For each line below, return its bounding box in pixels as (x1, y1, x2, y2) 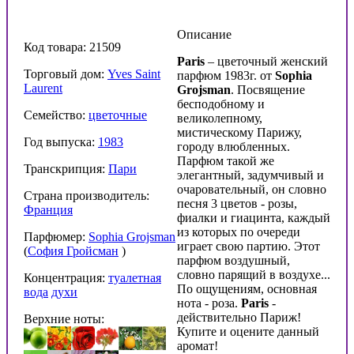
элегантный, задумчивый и (177, 168, 324, 182)
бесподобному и (177, 96, 265, 111)
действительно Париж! (177, 310, 301, 324)
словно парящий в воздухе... (177, 267, 330, 281)
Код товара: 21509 (24, 40, 121, 54)
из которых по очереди (177, 224, 300, 239)
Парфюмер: (24, 229, 88, 243)
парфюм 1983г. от (177, 68, 275, 82)
